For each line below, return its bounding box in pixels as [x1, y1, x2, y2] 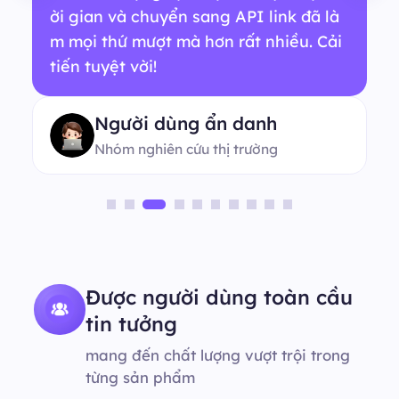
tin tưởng [85, 310, 177, 337]
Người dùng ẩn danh [94, 112, 278, 135]
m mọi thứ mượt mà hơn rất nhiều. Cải [49, 31, 342, 52]
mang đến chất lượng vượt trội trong [85, 345, 350, 364]
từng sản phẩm [85, 367, 195, 387]
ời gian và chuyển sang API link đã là [49, 6, 339, 27]
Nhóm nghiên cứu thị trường [94, 139, 279, 158]
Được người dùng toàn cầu [85, 283, 353, 310]
